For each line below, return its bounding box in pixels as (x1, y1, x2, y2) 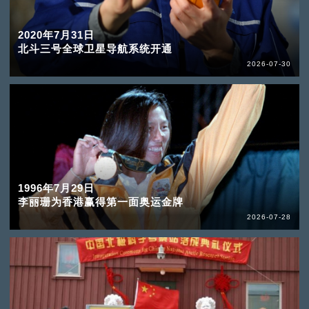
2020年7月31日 (17, 28, 94, 41)
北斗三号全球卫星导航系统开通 (17, 42, 172, 54)
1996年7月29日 (17, 181, 94, 194)
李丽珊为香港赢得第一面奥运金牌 (17, 195, 183, 208)
